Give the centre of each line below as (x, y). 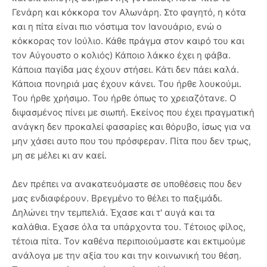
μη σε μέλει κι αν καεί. (59, 156)
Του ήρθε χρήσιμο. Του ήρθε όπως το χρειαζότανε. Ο (124, 98)
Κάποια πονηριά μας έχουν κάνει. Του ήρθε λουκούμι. (127, 84)
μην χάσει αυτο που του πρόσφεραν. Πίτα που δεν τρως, (131, 141)
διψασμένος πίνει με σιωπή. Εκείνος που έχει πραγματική (133, 113)
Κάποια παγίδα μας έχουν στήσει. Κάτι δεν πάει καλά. (125, 70)
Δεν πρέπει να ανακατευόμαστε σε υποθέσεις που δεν (127, 184)
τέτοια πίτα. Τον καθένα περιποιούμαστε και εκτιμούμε (129, 241)
